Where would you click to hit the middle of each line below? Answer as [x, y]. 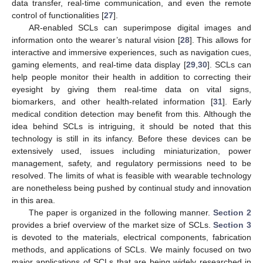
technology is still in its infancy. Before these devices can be [131, 138]
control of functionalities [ [58, 15]
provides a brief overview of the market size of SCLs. [113, 225]
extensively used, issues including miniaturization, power [131, 151]
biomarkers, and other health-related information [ [112, 101]
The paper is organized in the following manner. [121, 212]
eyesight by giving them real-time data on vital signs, [131, 89]
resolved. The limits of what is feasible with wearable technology [131, 175]
